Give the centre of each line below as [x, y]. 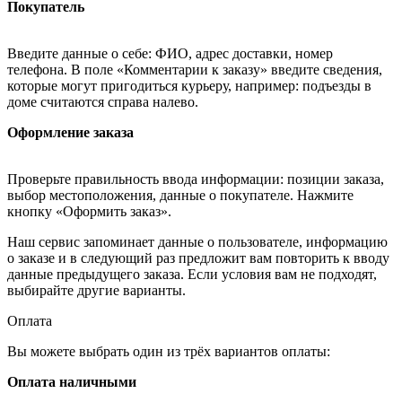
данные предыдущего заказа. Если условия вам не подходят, [192, 274]
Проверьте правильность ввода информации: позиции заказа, [196, 179]
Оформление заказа [70, 132]
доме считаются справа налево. [103, 101]
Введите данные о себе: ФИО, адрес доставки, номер [170, 53]
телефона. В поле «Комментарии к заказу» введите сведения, [195, 69]
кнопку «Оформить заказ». [89, 211]
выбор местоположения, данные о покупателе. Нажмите [180, 195]
